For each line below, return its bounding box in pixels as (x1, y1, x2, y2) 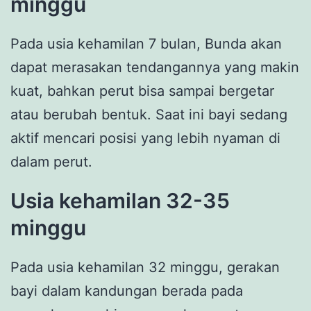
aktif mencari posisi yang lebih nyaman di (10, 130, 280, 147)
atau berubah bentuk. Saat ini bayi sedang (10, 106, 287, 124)
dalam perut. (10, 153, 92, 171)
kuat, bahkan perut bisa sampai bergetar (10, 83, 274, 100)
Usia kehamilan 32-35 (10, 188, 230, 214)
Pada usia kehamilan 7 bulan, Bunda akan (10, 35, 282, 53)
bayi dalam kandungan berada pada (10, 283, 243, 300)
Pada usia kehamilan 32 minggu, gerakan (10, 259, 280, 276)
